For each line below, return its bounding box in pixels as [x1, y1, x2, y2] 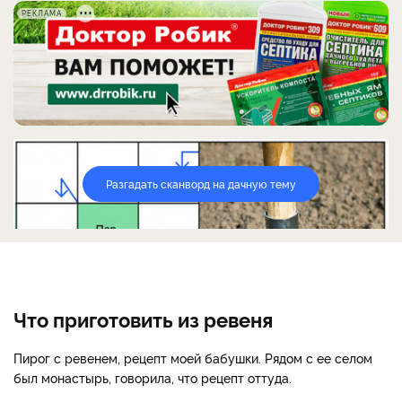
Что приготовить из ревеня [13, 304, 273, 332]
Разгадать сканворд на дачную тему [106, 175, 296, 191]
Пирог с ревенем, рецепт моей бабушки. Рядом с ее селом [13, 348, 372, 366]
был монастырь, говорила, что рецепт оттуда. [13, 368, 292, 386]
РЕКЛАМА [22, 7, 62, 18]
